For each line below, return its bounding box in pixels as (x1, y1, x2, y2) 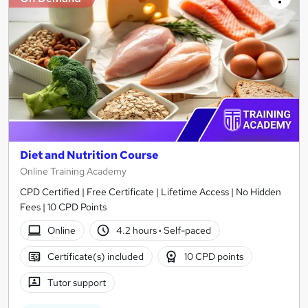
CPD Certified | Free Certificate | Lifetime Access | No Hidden (20, 186, 281, 199)
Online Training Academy (20, 165, 126, 178)
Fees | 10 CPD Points (20, 201, 107, 214)
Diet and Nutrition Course (20, 148, 158, 163)
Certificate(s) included (47, 250, 144, 263)
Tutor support (47, 276, 106, 289)
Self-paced (162, 224, 212, 237)
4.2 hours (116, 224, 159, 237)
